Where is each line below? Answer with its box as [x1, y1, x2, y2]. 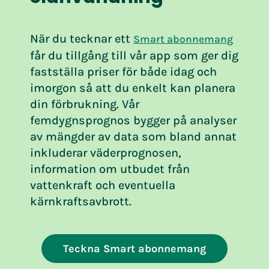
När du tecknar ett [30, 31, 133, 46]
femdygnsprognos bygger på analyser [30, 113, 237, 127]
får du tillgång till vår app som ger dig [30, 48, 238, 62]
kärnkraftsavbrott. [30, 194, 131, 208]
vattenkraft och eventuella [30, 178, 175, 192]
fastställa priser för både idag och [30, 64, 217, 79]
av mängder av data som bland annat [30, 129, 237, 144]
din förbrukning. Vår [30, 97, 139, 111]
